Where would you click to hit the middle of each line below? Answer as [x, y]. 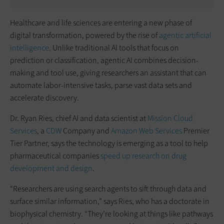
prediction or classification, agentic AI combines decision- [104, 60]
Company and [86, 130]
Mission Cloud [170, 118]
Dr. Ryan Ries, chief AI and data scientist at [79, 118]
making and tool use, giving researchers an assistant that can [108, 72]
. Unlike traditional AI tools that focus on [114, 47]
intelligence [29, 47]
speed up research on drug [143, 155]
